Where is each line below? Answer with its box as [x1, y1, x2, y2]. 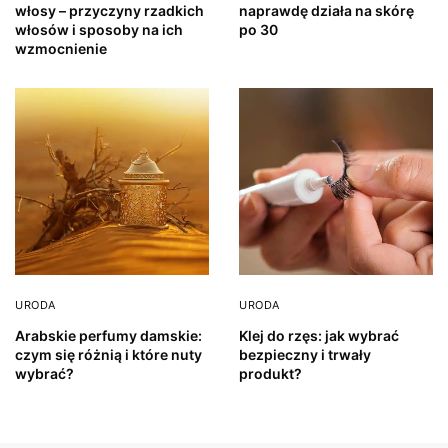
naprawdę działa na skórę [239, 2, 414, 20]
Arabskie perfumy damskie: [15, 326, 202, 344]
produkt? [239, 364, 302, 382]
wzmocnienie [15, 40, 107, 58]
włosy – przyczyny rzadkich [15, 2, 204, 20]
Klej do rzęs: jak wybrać [239, 326, 399, 344]
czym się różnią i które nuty [15, 345, 202, 363]
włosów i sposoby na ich [15, 21, 183, 39]
